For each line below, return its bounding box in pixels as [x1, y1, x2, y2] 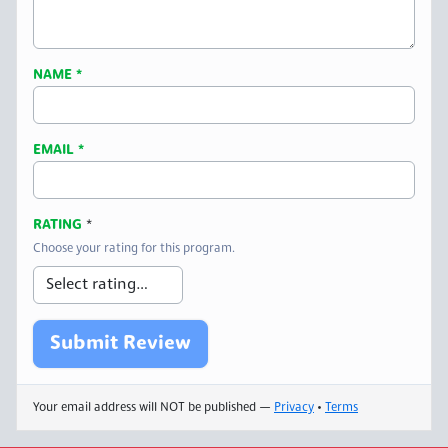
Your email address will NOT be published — [33, 402, 274, 415]
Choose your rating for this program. [33, 243, 235, 256]
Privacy [274, 402, 314, 415]
